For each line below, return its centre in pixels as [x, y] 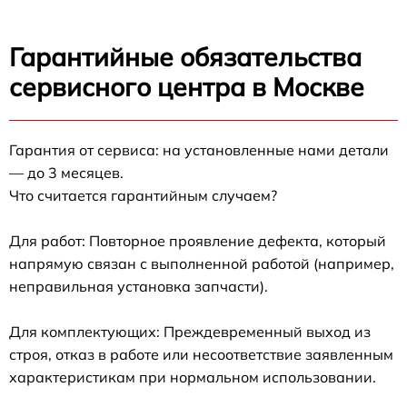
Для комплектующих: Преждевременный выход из [190, 332]
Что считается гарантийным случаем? [143, 195]
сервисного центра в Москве [187, 87]
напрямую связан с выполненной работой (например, [202, 263]
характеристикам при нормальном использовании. [193, 377]
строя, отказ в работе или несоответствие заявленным [201, 354]
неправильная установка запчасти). [139, 286]
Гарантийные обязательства [185, 57]
